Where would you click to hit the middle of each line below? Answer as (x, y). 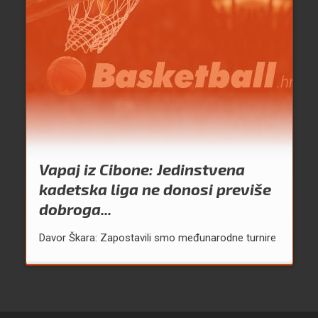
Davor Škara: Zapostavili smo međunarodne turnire (157, 238)
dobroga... (75, 209)
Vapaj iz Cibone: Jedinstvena (142, 169)
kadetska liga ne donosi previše (155, 189)
